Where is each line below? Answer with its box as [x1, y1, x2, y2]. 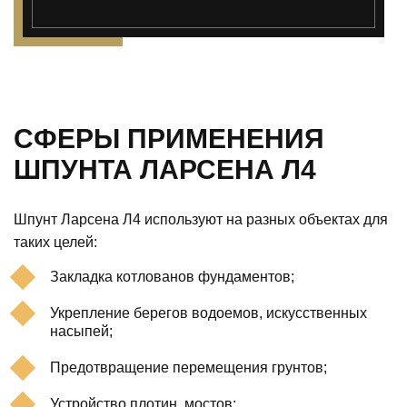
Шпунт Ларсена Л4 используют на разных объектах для [14, 211, 388, 227]
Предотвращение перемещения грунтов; [50, 359, 327, 375]
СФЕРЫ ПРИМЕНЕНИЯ [14, 123, 324, 154]
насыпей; [50, 323, 113, 339]
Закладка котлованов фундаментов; [50, 268, 294, 284]
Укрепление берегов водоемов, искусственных [50, 304, 367, 321]
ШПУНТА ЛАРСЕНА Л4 [14, 154, 316, 184]
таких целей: [14, 233, 97, 250]
